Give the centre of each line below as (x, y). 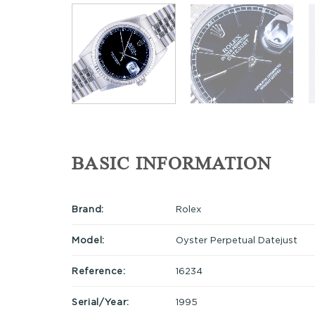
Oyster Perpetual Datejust (236, 239)
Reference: (99, 270)
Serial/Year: (101, 301)
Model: (88, 239)
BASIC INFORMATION (172, 164)
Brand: (88, 208)
